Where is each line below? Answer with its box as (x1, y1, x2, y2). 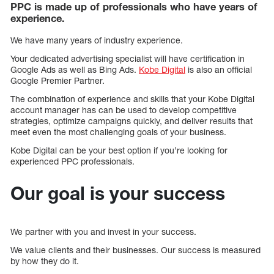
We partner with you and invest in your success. (10, 226, 196, 237)
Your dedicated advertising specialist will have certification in (10, 53, 245, 64)
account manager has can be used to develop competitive (10, 104, 237, 115)
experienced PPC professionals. (10, 155, 135, 166)
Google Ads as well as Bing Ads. (10, 64, 139, 75)
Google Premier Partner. (10, 75, 105, 86)
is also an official (185, 64, 252, 75)
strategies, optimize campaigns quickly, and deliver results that (10, 115, 253, 126)
